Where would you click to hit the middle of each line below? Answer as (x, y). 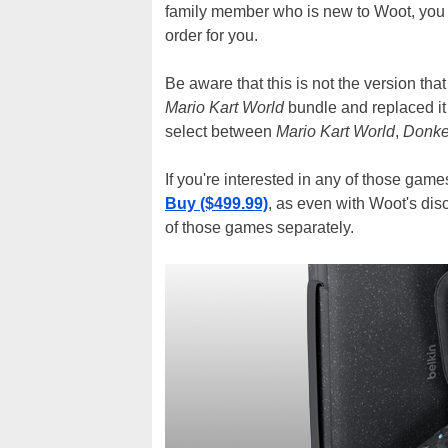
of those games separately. (259, 228)
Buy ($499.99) (216, 204)
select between (220, 132)
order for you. (211, 36)
